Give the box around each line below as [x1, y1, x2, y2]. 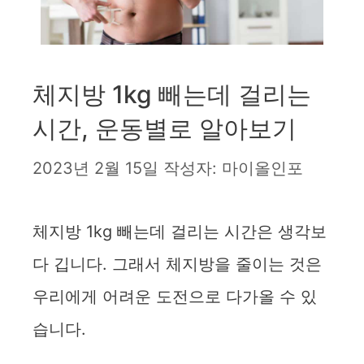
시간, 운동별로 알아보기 [32, 113, 297, 143]
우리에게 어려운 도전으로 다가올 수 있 [32, 286, 317, 306]
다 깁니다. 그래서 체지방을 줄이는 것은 [32, 253, 322, 274]
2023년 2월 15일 [32, 158, 158, 178]
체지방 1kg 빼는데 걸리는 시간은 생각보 [32, 221, 327, 241]
